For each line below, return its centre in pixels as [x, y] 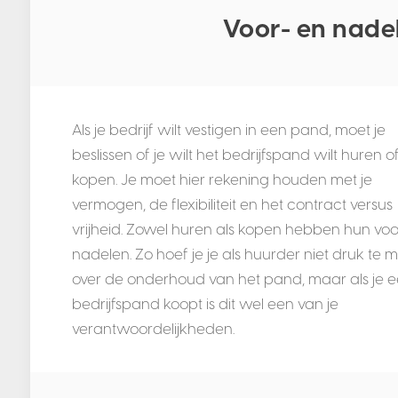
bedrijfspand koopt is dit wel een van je [205, 304]
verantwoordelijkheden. [153, 329]
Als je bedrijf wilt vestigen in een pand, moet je [228, 130]
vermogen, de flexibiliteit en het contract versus [232, 205]
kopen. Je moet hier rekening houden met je [222, 180]
